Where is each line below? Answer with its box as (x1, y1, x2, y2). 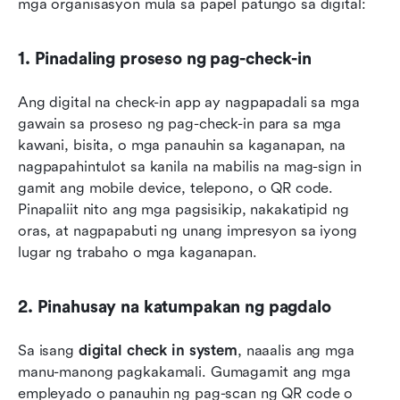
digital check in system (78, 341, 237, 359)
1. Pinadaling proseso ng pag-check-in (18, 48, 312, 69)
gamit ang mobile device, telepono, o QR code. (18, 179, 334, 196)
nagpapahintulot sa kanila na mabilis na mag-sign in (18, 157, 362, 175)
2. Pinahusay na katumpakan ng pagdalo (18, 296, 331, 317)
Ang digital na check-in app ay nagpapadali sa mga (18, 93, 360, 111)
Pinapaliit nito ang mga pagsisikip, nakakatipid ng (18, 200, 349, 218)
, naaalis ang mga (237, 341, 354, 359)
